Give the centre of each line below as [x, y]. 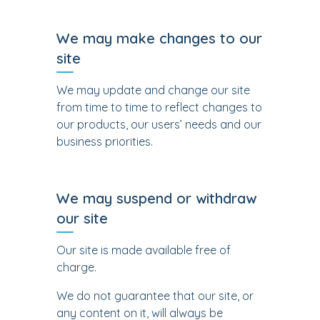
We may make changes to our [159, 38]
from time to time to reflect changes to [159, 107]
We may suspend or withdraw [156, 198]
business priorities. [105, 141]
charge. [76, 267]
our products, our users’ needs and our [159, 124]
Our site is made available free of [144, 250]
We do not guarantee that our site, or [155, 296]
